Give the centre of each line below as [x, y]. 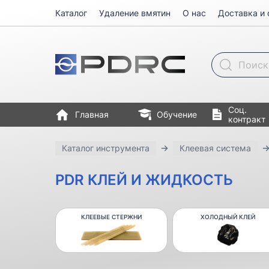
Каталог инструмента [106, 148]
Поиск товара [240, 56]
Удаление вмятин [135, 13]
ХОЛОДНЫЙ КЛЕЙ [228, 217]
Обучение [177, 114]
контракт [246, 119]
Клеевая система [215, 148]
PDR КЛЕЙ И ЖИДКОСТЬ [144, 180]
